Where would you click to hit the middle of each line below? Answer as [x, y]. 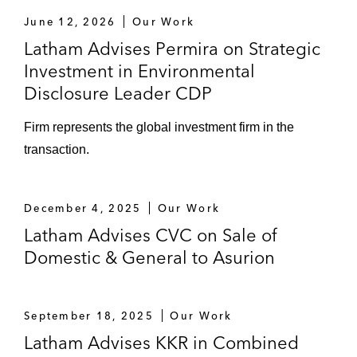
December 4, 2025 [83, 208]
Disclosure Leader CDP [118, 93]
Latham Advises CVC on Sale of [150, 235]
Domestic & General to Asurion [149, 257]
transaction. [57, 149]
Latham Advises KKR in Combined [161, 343]
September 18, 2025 [89, 316]
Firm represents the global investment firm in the [159, 127]
